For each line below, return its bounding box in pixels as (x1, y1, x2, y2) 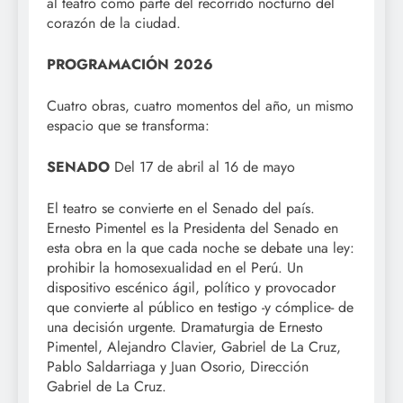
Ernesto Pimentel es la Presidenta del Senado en (47, 217, 338, 238)
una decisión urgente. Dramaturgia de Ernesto (47, 316, 323, 337)
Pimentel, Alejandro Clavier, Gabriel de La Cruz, (47, 336, 341, 357)
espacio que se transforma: (47, 114, 210, 136)
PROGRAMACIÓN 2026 (47, 53, 213, 75)
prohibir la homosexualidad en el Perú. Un (47, 256, 303, 278)
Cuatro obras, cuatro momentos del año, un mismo (47, 94, 354, 116)
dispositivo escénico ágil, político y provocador (47, 276, 336, 298)
